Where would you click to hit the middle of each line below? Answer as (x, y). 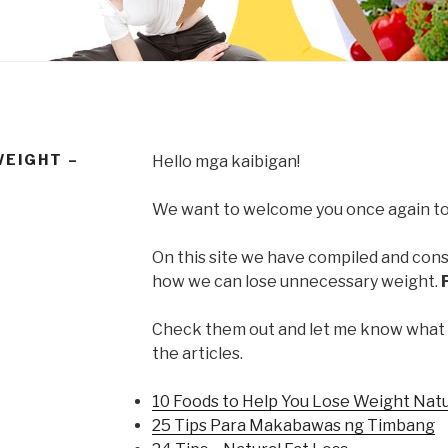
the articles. (197, 353)
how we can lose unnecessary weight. (296, 281)
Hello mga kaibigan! (225, 161)
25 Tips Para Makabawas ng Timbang (293, 425)
